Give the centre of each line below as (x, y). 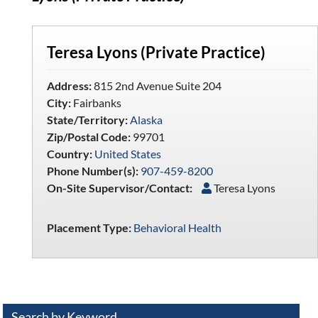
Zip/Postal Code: (88, 136)
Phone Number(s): (92, 170)
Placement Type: (89, 227)
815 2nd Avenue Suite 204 (156, 85)
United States (127, 153)
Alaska (146, 119)
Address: (69, 85)
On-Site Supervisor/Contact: (119, 187)
